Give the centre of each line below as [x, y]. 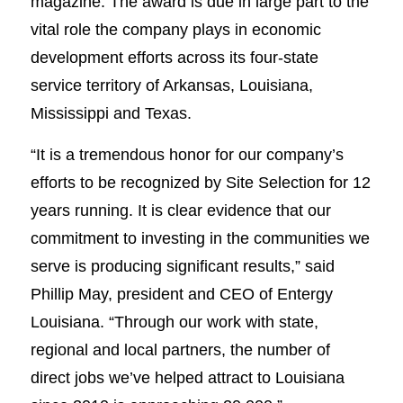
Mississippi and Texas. [111, 112]
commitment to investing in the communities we [200, 238]
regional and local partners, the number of [180, 350]
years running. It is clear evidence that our [180, 210]
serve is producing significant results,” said [182, 266]
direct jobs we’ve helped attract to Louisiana [187, 378]
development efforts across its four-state [174, 57]
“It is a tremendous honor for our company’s [187, 155]
